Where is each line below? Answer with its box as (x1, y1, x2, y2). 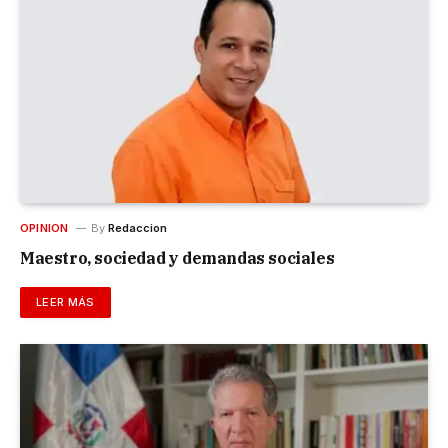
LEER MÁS (36, 295, 95, 310)
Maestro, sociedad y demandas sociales (20, 248, 335, 269)
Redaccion (107, 221, 167, 236)
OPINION (20, 221, 69, 236)
